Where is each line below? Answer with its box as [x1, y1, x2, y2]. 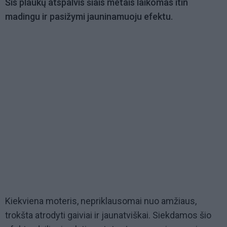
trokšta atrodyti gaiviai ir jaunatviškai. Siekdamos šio [5, 210, 211, 221]
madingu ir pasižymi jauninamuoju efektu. [5, 11, 173, 22]
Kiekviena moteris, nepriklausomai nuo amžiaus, [5, 196, 197, 207]
